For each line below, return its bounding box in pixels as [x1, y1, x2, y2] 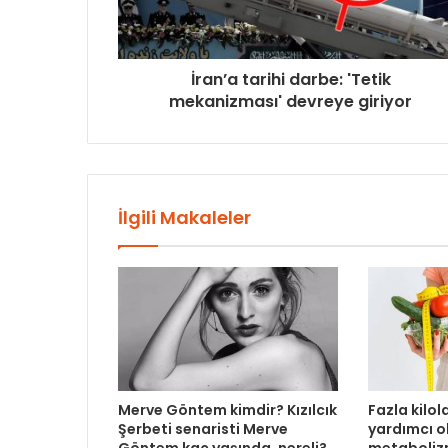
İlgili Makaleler [118, 205, 251, 231]
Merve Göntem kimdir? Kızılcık [118, 400, 337, 421]
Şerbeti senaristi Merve [118, 419, 288, 440]
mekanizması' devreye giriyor [169, 90, 412, 114]
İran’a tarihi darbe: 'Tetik [190, 68, 391, 92]
